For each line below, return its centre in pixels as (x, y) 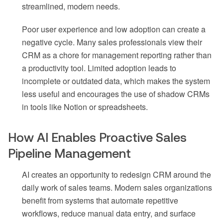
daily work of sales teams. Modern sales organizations (117, 188)
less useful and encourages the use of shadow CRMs (116, 94)
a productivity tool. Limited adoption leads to (99, 68)
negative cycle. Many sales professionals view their (112, 42)
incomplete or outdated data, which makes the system (116, 81)
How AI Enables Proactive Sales (97, 138)
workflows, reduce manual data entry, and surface (109, 214)
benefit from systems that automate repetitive (100, 201)
